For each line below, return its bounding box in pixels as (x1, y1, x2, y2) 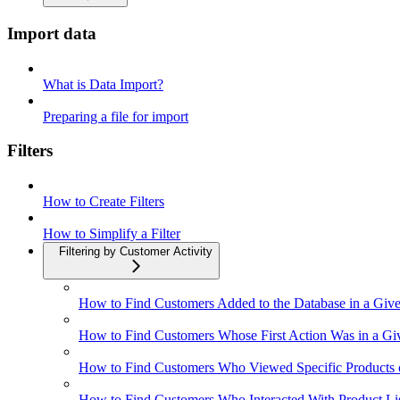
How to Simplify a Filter (43, 226, 180, 242)
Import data (7, 23, 96, 43)
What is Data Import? (43, 76, 163, 92)
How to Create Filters (43, 194, 164, 210)
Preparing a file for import (43, 108, 188, 124)
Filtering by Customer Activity (59, 245, 212, 259)
